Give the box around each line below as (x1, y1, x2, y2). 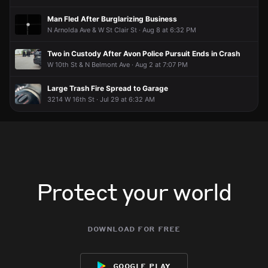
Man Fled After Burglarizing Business (47, 14, 177, 23)
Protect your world (36, 176, 232, 206)
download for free (87, 223, 181, 233)
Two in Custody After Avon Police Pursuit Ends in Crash (47, 48, 240, 58)
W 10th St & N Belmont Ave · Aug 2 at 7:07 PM (47, 60, 188, 69)
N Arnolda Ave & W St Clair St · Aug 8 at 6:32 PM (47, 25, 196, 34)
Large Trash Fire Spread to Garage (47, 84, 168, 93)
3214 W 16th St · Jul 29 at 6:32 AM (47, 95, 155, 103)
